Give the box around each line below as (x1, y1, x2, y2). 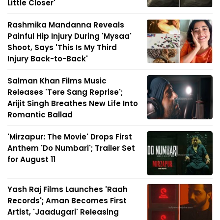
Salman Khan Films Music (7, 76, 107, 86)
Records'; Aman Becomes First (7, 195, 127, 206)
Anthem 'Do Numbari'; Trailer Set (7, 143, 135, 154)
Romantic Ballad (7, 110, 73, 120)
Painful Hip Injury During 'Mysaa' (7, 31, 132, 42)
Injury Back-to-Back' (7, 54, 88, 64)
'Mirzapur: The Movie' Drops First (7, 132, 132, 142)
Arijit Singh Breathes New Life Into (7, 98, 138, 109)
